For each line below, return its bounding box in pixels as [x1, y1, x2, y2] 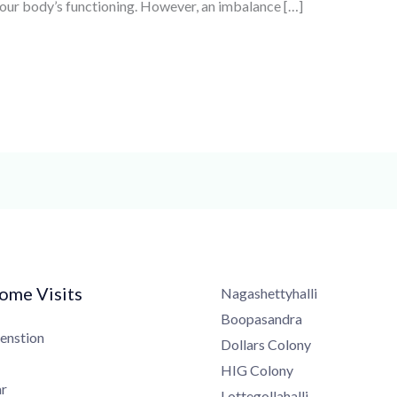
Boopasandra [214, 309, 296, 327]
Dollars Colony [214, 335, 305, 353]
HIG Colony [214, 361, 287, 378]
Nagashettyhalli [214, 284, 311, 301]
